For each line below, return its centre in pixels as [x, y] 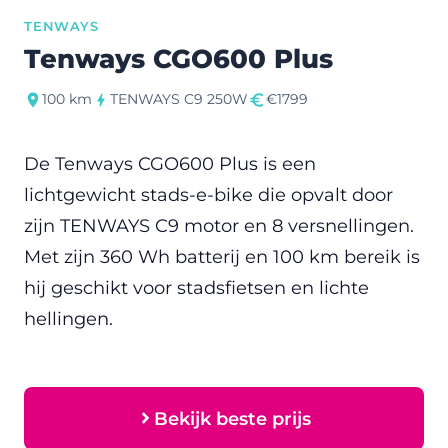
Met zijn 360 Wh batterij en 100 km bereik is [222, 256]
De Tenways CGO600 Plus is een [170, 163]
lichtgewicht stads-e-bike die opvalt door [208, 194]
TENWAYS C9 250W [179, 99]
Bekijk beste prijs [233, 418]
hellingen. [68, 318]
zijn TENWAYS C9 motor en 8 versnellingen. [219, 225]
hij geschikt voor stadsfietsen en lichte [196, 287]
